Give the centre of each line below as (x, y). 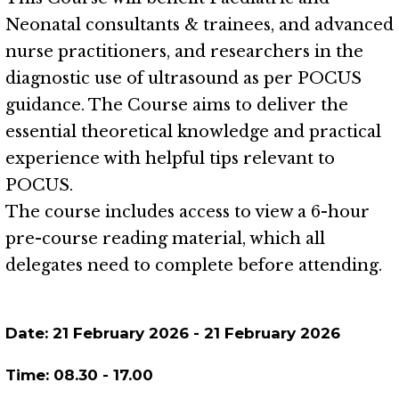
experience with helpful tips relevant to (170, 159)
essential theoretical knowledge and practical (193, 132)
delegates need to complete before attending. (194, 265)
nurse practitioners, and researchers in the (184, 52)
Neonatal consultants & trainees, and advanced (199, 25)
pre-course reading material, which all (165, 239)
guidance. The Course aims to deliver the (177, 105)
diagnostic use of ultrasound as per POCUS (183, 78)
